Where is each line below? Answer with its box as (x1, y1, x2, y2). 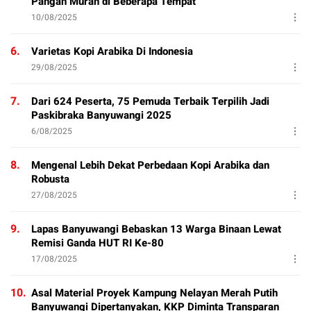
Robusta (31, 171, 69, 187)
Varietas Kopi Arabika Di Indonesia (31, 44, 193, 60)
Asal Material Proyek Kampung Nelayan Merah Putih (31, 285, 278, 301)
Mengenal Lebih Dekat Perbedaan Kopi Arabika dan (31, 158, 269, 174)
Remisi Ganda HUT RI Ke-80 (31, 235, 164, 251)
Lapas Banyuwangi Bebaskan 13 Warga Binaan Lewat (31, 221, 281, 237)
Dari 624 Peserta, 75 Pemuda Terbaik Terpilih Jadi (31, 94, 269, 110)
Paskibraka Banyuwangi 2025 (31, 108, 171, 124)
